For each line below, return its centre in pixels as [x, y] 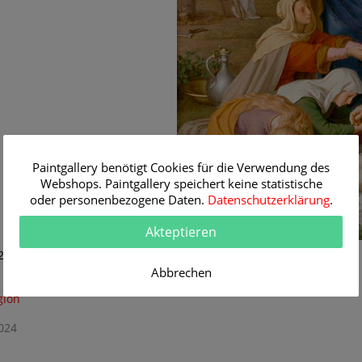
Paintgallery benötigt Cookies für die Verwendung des [181, 167]
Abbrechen [181, 272]
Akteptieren [181, 232]
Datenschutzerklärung [268, 200]
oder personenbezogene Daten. [118, 200]
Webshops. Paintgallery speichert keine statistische [181, 183]
